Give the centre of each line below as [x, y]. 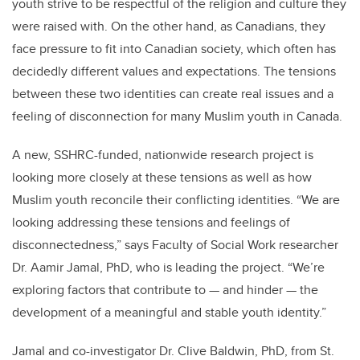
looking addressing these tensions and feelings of [151, 223]
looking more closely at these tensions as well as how [162, 178]
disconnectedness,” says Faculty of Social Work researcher [175, 245]
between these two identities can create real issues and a [173, 94]
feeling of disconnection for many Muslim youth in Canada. [177, 117]
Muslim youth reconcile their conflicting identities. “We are [176, 200]
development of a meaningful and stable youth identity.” [169, 313]
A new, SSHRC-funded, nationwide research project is [163, 155]
